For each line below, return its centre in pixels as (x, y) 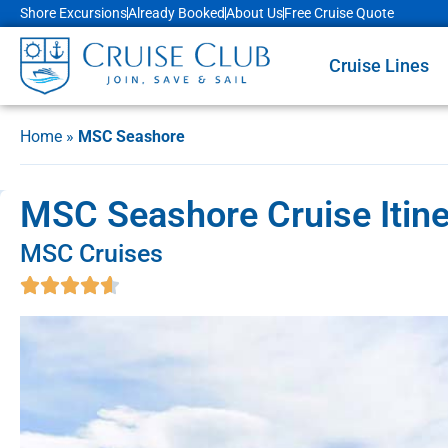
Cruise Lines (379, 66)
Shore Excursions (73, 13)
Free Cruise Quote (339, 13)
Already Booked (176, 13)
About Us (254, 13)
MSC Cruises (91, 253)
